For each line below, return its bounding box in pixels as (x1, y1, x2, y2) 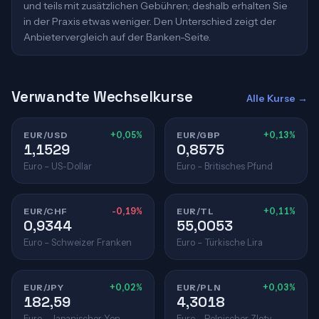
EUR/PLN (177, 282, 221, 293)
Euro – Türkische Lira (177, 237, 263, 248)
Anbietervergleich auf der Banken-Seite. (23, 31, 211, 43)
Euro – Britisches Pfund (177, 161, 273, 172)
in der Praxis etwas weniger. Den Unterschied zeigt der (23, 15, 276, 28)
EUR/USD (23, 130, 68, 140)
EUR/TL (177, 206, 214, 216)
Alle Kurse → (246, 93, 308, 104)
